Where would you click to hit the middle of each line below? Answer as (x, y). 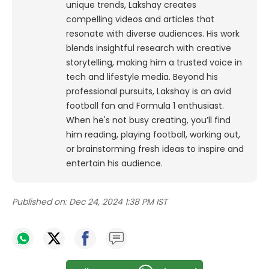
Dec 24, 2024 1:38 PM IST (118, 201)
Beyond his (195, 77)
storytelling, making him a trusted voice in (154, 62)
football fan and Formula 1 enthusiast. (145, 105)
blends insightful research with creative (149, 48)
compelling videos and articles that (140, 19)
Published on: (39, 201)
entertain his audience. (114, 163)
